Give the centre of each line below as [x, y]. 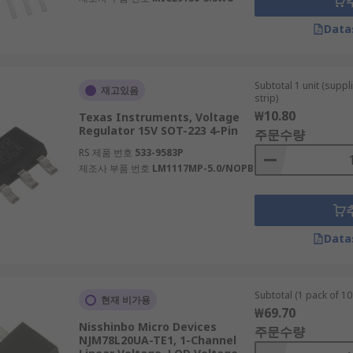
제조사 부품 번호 [114, 168]
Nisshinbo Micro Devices [147, 327]
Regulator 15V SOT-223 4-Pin [158, 130]
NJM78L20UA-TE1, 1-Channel [157, 340]
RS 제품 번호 [105, 152]
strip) [266, 98]
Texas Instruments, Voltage [159, 117]
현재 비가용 [125, 300]
